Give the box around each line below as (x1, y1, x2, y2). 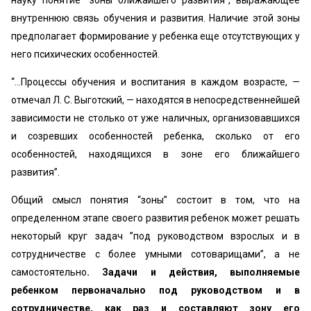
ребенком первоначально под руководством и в (11, 284, 300, 296)
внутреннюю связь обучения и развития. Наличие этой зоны (11, 12, 300, 24)
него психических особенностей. (11, 48, 160, 60)
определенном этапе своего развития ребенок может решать (11, 212, 300, 224)
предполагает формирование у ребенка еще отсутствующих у (11, 30, 300, 42)
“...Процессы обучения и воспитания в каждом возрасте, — (11, 76, 300, 87)
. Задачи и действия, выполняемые (87, 266, 300, 278)
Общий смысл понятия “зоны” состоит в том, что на (11, 194, 300, 205)
